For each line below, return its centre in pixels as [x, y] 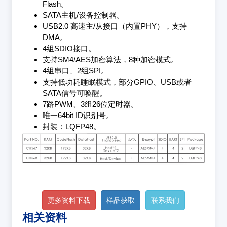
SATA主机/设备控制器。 [83, 15]
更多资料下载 [69, 200]
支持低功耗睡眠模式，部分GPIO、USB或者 [117, 82]
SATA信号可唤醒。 [74, 93]
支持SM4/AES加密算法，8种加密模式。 [110, 59]
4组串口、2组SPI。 [75, 70]
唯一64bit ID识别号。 [78, 115]
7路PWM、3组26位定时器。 [90, 104]
